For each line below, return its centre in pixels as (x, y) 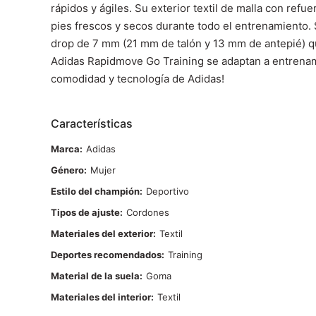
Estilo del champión (95, 191)
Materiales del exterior (102, 233)
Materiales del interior (101, 297)
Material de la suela (95, 276)
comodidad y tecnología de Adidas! (138, 79)
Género (67, 170)
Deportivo (168, 191)
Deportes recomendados (106, 255)
